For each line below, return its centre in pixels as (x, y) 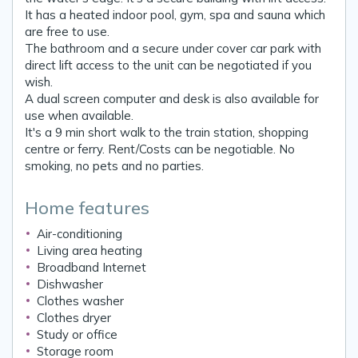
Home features (87, 207)
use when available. (79, 115)
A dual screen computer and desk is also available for (172, 98)
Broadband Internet (91, 267)
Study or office (77, 334)
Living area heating (89, 250)
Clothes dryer (74, 317)
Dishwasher (70, 284)
